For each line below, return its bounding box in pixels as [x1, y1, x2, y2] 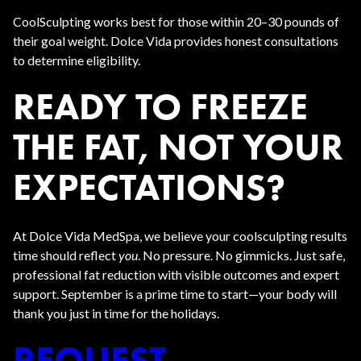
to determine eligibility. [13, 52, 140, 68]
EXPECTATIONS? [13, 164, 285, 210]
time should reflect [13, 247, 118, 263]
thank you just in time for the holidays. [13, 305, 219, 321]
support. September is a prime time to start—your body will [13, 286, 337, 301]
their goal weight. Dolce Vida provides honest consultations [13, 33, 338, 48]
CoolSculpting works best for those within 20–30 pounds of [13, 14, 339, 29]
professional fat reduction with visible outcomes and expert [13, 267, 339, 282]
